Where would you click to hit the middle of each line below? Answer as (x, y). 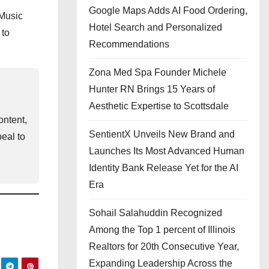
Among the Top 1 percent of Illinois (162, 230)
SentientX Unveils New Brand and (162, 134)
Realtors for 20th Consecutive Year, (164, 246)
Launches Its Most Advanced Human (167, 151)
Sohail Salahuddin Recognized (156, 213)
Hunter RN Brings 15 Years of (152, 89)
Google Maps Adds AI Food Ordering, (168, 11)
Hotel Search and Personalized (156, 27)
